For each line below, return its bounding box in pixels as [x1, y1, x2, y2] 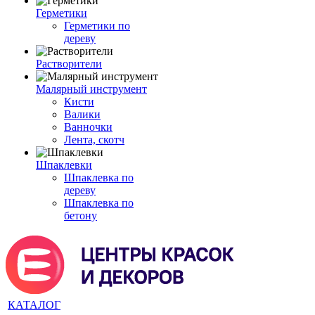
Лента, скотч [64, 134, 124, 146]
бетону [64, 210, 97, 221]
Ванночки [64, 121, 112, 133]
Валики [64, 108, 101, 120]
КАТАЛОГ [8, 299, 60, 311]
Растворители [36, 58, 102, 70]
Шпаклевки [36, 159, 92, 171]
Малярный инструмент [36, 83, 147, 95]
